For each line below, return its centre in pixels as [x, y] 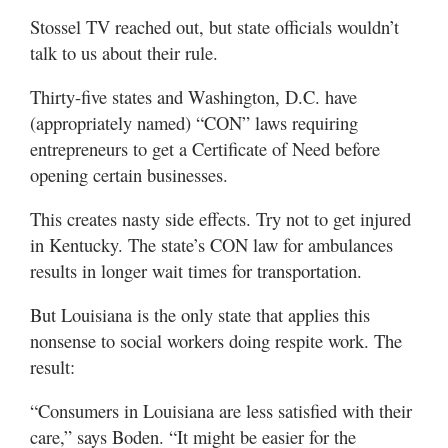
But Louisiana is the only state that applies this [200, 314]
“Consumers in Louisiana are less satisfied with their [221, 410]
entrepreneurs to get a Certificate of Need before [205, 148]
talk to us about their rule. [124, 52]
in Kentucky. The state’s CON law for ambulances [211, 244]
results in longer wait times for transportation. [196, 270]
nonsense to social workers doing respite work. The [216, 340]
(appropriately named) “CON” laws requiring [194, 122]
